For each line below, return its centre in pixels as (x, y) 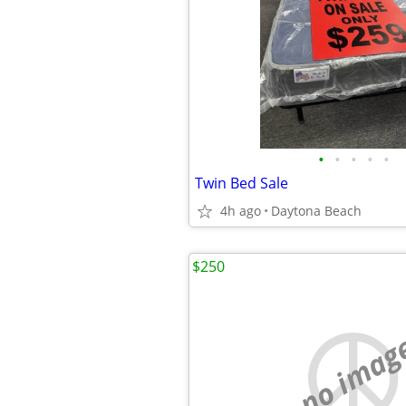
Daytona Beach (316, 211)
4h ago (241, 211)
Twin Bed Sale (242, 183)
